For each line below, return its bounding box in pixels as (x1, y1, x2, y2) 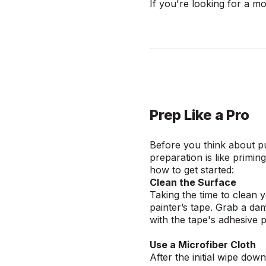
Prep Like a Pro (150, 106, 251, 124)
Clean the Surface (150, 176, 236, 189)
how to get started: (150, 164, 239, 176)
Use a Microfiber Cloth (150, 239, 256, 251)
